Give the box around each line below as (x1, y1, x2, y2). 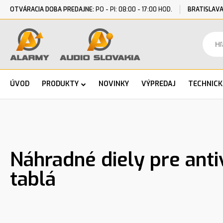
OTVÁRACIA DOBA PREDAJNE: (10, 5, 94, 13)
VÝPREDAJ (141, 79, 176, 89)
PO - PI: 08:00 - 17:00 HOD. (94, 5, 172, 13)
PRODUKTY (42, 79, 79, 89)
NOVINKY (99, 79, 129, 89)
